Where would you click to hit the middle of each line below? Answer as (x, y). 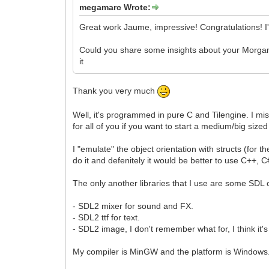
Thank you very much (115, 91)
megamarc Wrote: (115, 8)
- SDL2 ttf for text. (107, 218)
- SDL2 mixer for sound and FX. (133, 206)
